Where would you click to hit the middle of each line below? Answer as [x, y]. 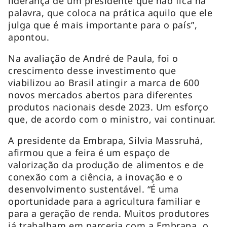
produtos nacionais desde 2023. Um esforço [108, 107]
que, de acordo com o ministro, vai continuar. [112, 119]
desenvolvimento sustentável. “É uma [93, 189]
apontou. [29, 37]
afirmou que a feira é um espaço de [89, 152]
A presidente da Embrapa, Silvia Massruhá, [106, 140]
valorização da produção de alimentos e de [106, 164]
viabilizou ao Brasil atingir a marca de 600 [104, 82]
